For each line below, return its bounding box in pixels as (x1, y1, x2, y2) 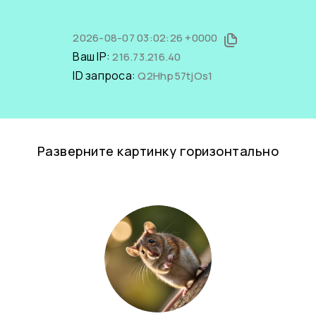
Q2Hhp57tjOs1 (138, 68, 213, 83)
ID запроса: (73, 68, 138, 83)
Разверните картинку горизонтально (37, 142, 279, 159)
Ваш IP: (73, 49, 113, 64)
